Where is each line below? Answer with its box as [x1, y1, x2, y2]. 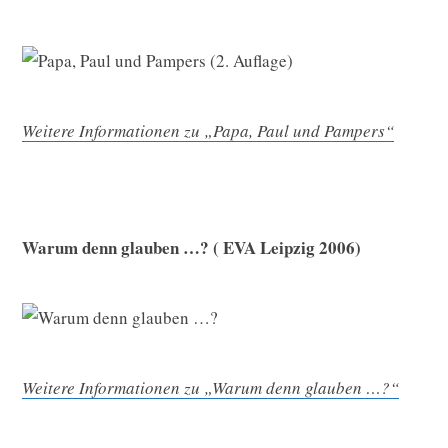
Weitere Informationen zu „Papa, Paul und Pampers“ [22, 119, 394, 143]
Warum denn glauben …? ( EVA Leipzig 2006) [22, 234, 361, 260]
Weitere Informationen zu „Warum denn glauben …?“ [22, 375, 399, 399]
